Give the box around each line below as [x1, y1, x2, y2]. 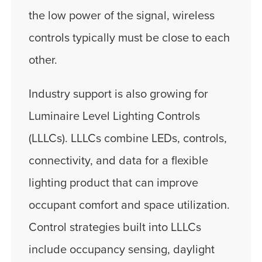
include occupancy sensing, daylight [29, 243, 215, 257]
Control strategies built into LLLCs [29, 220, 201, 235]
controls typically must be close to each [29, 31, 230, 46]
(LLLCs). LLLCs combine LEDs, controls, [29, 132, 227, 146]
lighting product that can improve [29, 176, 198, 191]
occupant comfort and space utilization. [29, 198, 230, 213]
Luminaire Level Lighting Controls [29, 109, 200, 124]
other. [29, 53, 57, 68]
